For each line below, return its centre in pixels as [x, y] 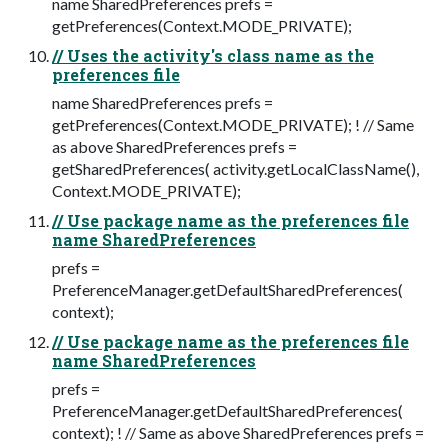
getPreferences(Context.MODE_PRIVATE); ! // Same [233, 125]
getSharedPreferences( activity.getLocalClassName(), [235, 169]
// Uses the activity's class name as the [213, 56]
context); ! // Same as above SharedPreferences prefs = [238, 433]
